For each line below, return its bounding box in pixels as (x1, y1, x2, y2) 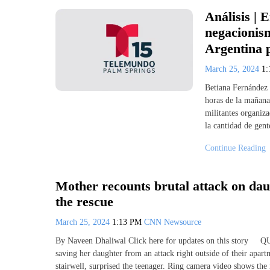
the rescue (55, 194, 113, 210)
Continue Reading (205, 143, 266, 152)
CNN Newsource (144, 218, 201, 227)
